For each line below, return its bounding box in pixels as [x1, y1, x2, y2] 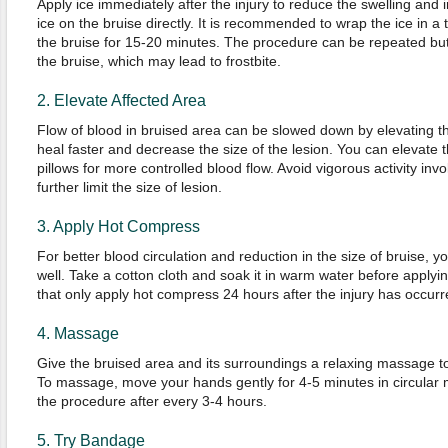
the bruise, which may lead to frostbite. [36, 53, 281, 69]
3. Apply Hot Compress [36, 218, 200, 235]
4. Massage [36, 325, 119, 342]
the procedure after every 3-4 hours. [36, 393, 267, 409]
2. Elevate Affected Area [36, 92, 206, 109]
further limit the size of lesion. [36, 179, 222, 195]
